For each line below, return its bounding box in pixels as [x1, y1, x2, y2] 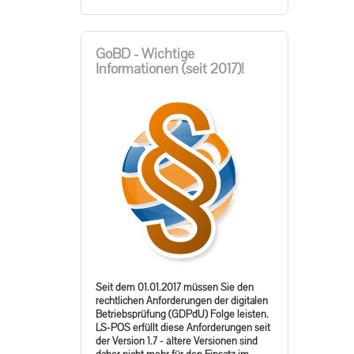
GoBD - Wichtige [96, 43, 194, 62]
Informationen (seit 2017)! [96, 58, 244, 77]
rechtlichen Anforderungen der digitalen [96, 294, 268, 307]
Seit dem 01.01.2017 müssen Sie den [96, 281, 254, 294]
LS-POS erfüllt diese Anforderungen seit [96, 321, 270, 334]
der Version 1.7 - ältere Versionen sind [96, 334, 258, 348]
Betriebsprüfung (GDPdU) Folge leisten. [96, 307, 269, 321]
